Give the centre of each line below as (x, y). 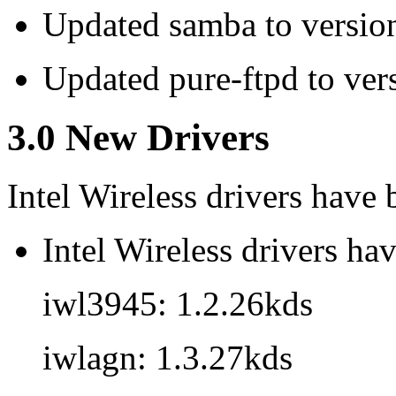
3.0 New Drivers (138, 137)
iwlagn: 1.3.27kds (168, 358)
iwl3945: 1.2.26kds (178, 304)
